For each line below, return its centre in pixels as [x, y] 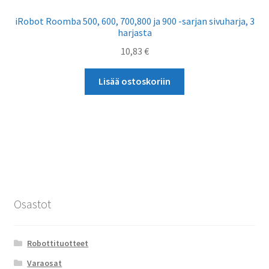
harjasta [134, 32]
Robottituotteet [58, 243]
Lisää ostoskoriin [134, 81]
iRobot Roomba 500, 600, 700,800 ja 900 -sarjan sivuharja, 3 [134, 21]
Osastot [32, 204]
